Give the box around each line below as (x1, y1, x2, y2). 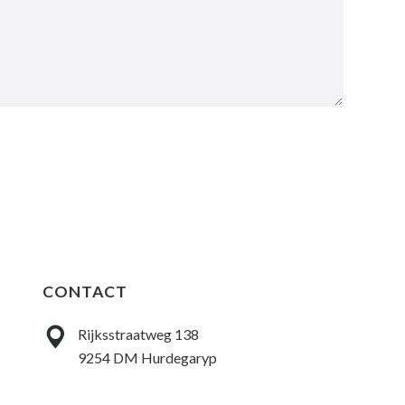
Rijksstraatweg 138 (77, 325, 199, 343)
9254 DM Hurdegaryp (77, 348, 217, 366)
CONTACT (42, 282, 127, 302)
